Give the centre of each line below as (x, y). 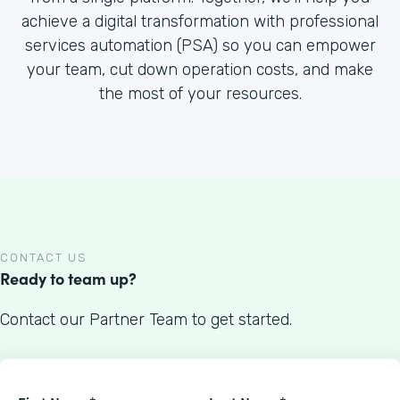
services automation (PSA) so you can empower (200, 46)
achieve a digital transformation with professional (200, 21)
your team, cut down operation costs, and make (200, 70)
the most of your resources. (200, 94)
